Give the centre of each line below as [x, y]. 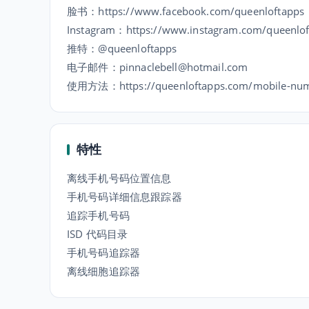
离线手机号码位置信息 [119, 178]
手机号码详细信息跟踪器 [124, 197]
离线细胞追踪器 [104, 271]
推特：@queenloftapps [122, 48]
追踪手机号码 [98, 215]
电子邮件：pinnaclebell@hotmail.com [158, 67]
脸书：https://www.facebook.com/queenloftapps [186, 11]
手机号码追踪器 [104, 252]
